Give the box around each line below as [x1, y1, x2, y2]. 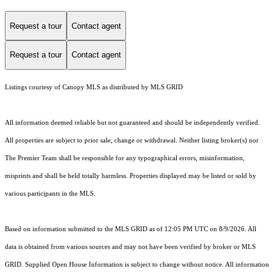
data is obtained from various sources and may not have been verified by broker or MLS [5, 243, 256, 250]
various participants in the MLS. [5, 190, 95, 197]
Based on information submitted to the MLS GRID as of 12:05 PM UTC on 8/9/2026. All [5, 225, 256, 232]
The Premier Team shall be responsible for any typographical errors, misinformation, [5, 154, 245, 161]
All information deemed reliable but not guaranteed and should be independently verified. [5, 119, 260, 126]
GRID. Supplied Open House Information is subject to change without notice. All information [5, 261, 269, 268]
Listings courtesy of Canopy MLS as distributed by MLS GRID [5, 83, 183, 91]
